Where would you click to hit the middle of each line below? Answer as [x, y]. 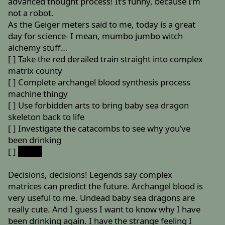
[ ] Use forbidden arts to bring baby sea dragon [99, 105]
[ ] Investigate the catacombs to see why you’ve [99, 129]
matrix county [35, 71]
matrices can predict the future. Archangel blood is [106, 186]
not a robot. [31, 13]
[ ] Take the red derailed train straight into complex [106, 59]
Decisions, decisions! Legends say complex [90, 175]
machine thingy [38, 94]
